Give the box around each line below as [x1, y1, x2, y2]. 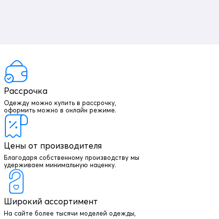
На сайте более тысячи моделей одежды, [4, 209, 136, 217]
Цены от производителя [4, 140, 102, 151]
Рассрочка [4, 85, 47, 96]
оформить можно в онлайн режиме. [4, 106, 116, 114]
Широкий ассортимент [4, 196, 98, 206]
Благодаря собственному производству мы [4, 153, 139, 161]
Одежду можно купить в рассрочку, [4, 98, 116, 107]
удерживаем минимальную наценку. [4, 160, 116, 169]
